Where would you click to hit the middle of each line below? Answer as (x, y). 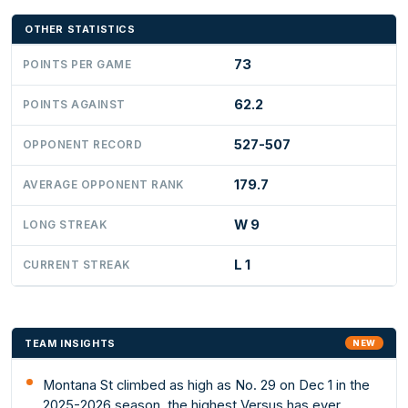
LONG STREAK (65, 225)
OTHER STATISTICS (80, 30)
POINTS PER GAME (77, 65)
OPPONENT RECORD (83, 145)
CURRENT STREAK (76, 265)
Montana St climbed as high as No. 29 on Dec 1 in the (207, 385)
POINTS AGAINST (74, 105)
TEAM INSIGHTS (70, 343)
